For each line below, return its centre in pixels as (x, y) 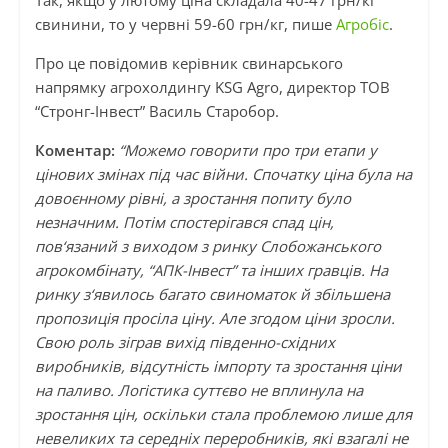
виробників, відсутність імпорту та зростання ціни (218, 366)
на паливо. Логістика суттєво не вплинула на (198, 390)
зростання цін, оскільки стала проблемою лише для (223, 414)
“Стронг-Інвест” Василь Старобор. (156, 111)
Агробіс (362, 24)
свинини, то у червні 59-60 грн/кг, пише (185, 24)
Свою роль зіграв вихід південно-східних (184, 342)
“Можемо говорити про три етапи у (247, 150)
